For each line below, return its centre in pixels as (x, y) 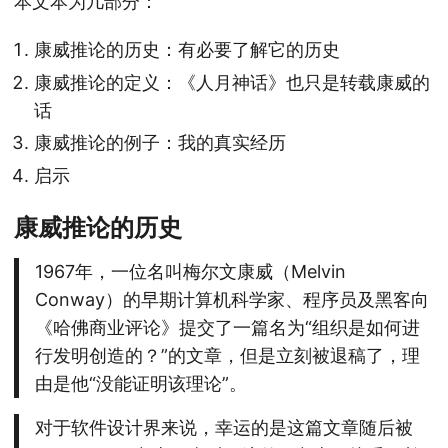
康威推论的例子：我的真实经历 (160, 143)
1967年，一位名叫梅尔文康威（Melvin (190, 272)
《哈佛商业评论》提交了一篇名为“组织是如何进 (227, 328)
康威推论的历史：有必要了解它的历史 (187, 49)
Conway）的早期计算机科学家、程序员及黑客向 (231, 300)
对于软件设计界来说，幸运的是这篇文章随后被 (223, 428)
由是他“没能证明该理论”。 (140, 384)
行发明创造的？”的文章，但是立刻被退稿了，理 (227, 356)
